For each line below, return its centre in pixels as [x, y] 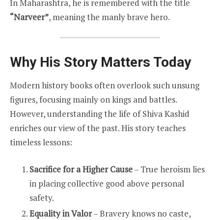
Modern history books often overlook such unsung [105, 85]
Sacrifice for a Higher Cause [81, 169]
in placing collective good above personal [107, 183]
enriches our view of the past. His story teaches [98, 128]
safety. [42, 197]
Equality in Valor [61, 213]
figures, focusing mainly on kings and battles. [93, 99]
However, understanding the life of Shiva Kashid [100, 114]
